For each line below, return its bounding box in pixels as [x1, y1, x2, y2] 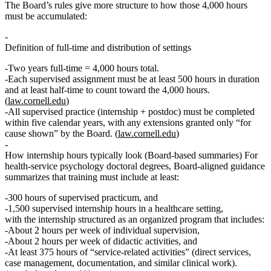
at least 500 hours [149, 74, 216, 85]
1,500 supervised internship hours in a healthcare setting [8, 203, 221, 214]
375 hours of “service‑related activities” [39, 247, 189, 258]
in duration [216, 74, 260, 85]
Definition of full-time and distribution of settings [5, 42, 191, 53]
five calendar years [31, 117, 103, 128]
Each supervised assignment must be [8, 74, 149, 85]
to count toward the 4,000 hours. [83, 85, 210, 96]
